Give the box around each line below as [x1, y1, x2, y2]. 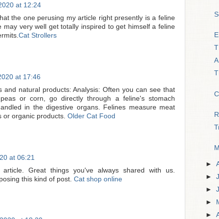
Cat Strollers [19, 31, 57, 39]
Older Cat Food [67, 112, 115, 120]
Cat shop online [74, 175, 122, 183]
